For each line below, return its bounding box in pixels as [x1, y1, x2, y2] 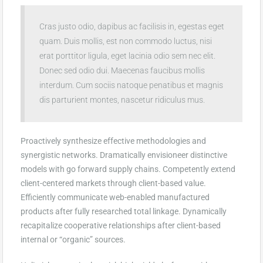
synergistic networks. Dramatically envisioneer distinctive [21, 150, 227, 160]
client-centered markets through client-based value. [21, 178, 206, 188]
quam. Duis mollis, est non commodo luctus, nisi [39, 36, 212, 46]
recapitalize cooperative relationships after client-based [21, 220, 221, 230]
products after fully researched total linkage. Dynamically [21, 206, 227, 216]
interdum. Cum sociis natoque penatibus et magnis [39, 80, 223, 90]
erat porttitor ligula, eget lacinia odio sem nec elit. [39, 50, 215, 60]
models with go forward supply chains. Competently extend [21, 164, 235, 174]
